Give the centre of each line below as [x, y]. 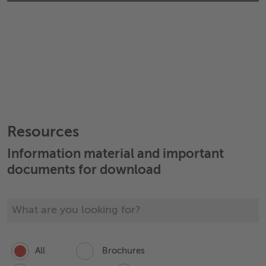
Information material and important [115, 154]
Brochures [122, 251]
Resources [43, 133]
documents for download [84, 170]
